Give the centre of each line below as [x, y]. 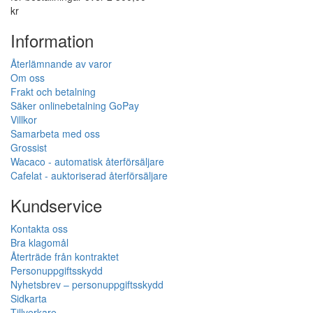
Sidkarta [29, 299]
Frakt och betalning [53, 92]
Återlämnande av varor [61, 64]
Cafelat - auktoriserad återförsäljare [89, 176]
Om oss [28, 78]
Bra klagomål [39, 243]
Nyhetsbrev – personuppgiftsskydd [87, 285]
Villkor [24, 120]
